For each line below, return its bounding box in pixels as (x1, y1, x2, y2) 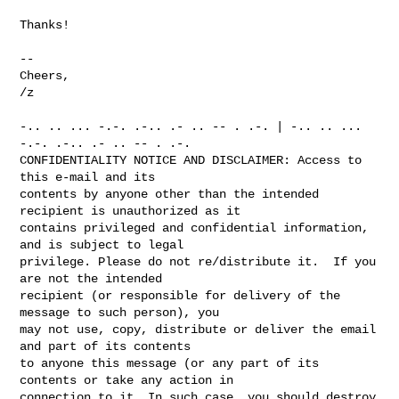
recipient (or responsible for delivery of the (20, 288, 341, 303)
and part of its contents (20, 338, 191, 354)
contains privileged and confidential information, (20, 220, 370, 235)
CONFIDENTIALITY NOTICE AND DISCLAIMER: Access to (20, 152, 362, 167)
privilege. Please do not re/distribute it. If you (20, 254, 377, 269)
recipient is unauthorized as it (20, 203, 241, 218)
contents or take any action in (20, 372, 234, 387)
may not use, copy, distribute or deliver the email (20, 322, 377, 337)
